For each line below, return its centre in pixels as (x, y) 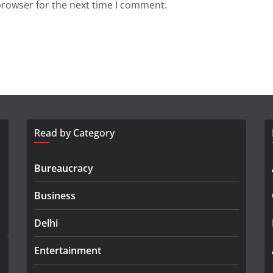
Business (55, 196)
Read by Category (74, 133)
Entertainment (68, 250)
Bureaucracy (64, 168)
